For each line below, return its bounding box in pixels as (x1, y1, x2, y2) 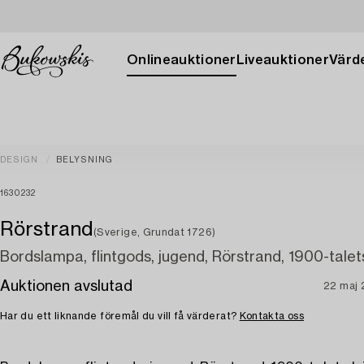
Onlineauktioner (127, 54, 236, 67)
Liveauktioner (236, 54, 329, 67)
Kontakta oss (239, 311, 304, 321)
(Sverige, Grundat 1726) (93, 227, 216, 237)
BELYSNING (55, 156, 114, 164)
